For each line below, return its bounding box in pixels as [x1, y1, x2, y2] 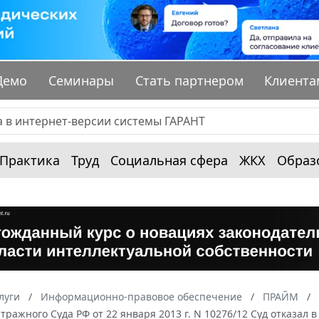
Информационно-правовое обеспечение [41, 290, 242, 304]
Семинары [48, 72, 115, 90]
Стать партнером [135, 72, 244, 90]
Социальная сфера [110, 152, 228, 169]
